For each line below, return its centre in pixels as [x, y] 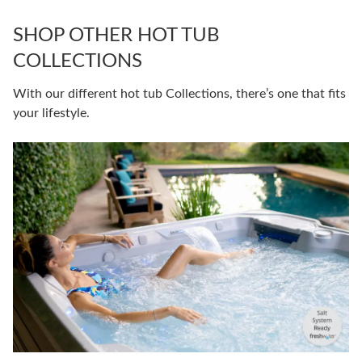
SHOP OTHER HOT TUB [116, 35]
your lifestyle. [51, 113]
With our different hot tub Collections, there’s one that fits [179, 93]
